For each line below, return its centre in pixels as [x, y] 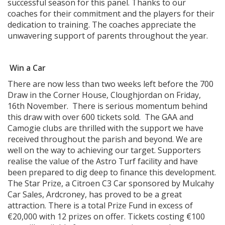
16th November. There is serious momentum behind [107, 106]
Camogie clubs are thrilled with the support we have [105, 128]
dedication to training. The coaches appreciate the [102, 25]
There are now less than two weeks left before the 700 [110, 84]
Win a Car [27, 68]
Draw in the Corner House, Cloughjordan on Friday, [104, 95]
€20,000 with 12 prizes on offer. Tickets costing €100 [106, 216]
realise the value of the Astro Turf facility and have [103, 161]
